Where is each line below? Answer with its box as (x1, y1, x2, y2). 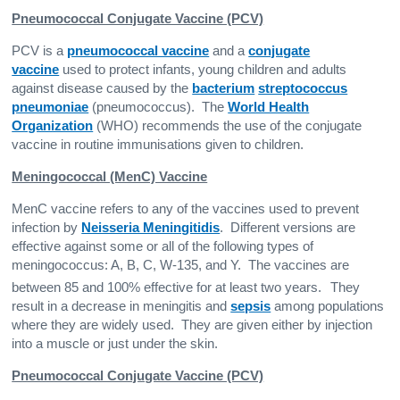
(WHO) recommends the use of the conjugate (93, 118, 362, 133)
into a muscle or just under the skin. (12, 336, 219, 351)
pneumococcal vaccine (67, 43, 210, 58)
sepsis (230, 298, 271, 313)
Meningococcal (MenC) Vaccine (12, 169, 208, 184)
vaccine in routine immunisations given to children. (12, 137, 304, 152)
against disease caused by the (12, 80, 193, 96)
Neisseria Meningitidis (81, 220, 221, 235)
